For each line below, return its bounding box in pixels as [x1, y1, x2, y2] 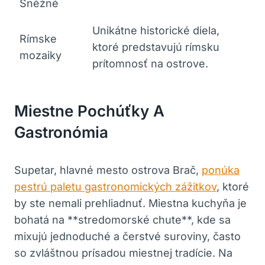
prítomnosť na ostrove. [92, 57, 208, 70]
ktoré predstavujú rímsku [92, 40, 219, 53]
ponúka [202, 163, 240, 176]
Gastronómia [14, 122, 108, 141]
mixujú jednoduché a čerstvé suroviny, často [14, 230, 241, 243]
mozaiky [20, 49, 62, 62]
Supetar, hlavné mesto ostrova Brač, [14, 163, 202, 176]
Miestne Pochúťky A [14, 101, 164, 120]
